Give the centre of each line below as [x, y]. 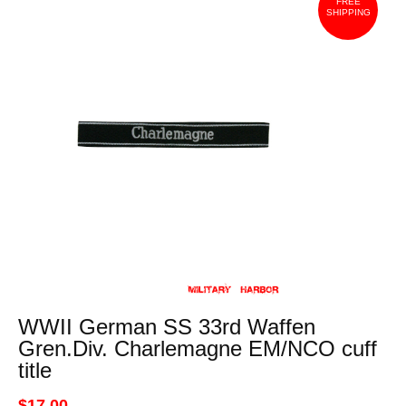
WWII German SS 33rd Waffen [166, 327]
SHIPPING [348, 12]
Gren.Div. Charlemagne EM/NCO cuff [197, 348]
